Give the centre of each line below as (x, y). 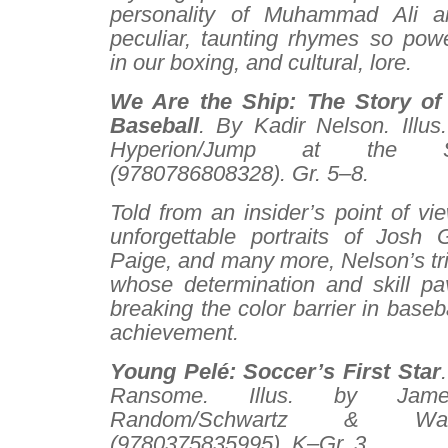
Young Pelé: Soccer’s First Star (275, 371)
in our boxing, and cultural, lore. (261, 62)
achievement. (174, 332)
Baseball (154, 125)
